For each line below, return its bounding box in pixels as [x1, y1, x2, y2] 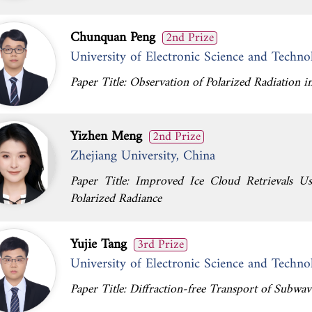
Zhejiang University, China [70, 144, 215, 168]
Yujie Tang [70, 233, 127, 256]
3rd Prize [137, 234, 184, 256]
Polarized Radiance [70, 188, 162, 210]
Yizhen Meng [70, 125, 142, 148]
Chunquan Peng [70, 26, 155, 49]
